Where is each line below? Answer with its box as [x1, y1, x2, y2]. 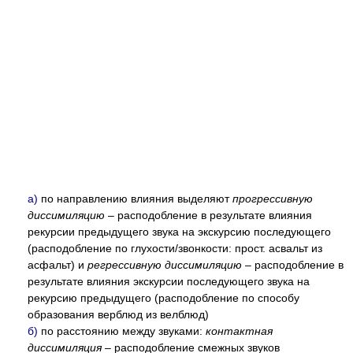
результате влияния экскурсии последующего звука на [28, 275, 310, 288]
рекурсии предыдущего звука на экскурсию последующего [28, 225, 331, 238]
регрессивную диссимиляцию [87, 258, 242, 271]
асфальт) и [28, 258, 87, 271]
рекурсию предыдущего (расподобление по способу [28, 292, 299, 304]
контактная [206, 325, 273, 337]
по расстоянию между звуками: [38, 325, 206, 337]
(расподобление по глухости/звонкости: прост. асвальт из [28, 242, 322, 255]
